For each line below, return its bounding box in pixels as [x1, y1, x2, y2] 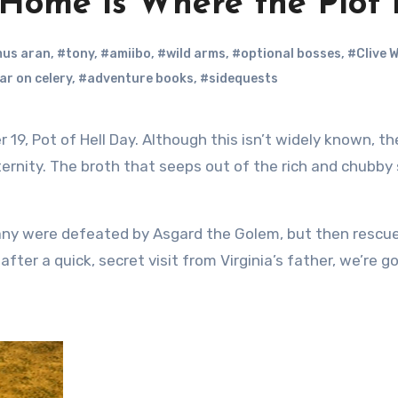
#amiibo [100, 46, 151, 61]
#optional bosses [232, 46, 341, 61]
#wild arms [157, 46, 226, 61]
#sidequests [200, 71, 278, 86]
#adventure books [78, 71, 194, 86]
